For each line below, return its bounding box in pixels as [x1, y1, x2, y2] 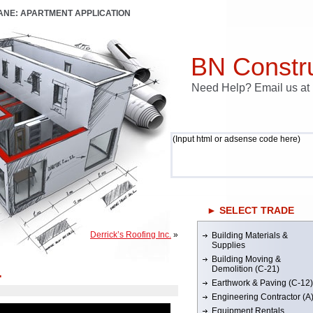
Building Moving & [212, 254, 281, 264]
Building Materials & [212, 231, 288, 240]
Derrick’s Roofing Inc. [90, 230, 171, 240]
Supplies [212, 240, 245, 250]
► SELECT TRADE [207, 205, 294, 216]
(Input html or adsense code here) [173, 134, 300, 144]
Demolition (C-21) [212, 264, 279, 274]
